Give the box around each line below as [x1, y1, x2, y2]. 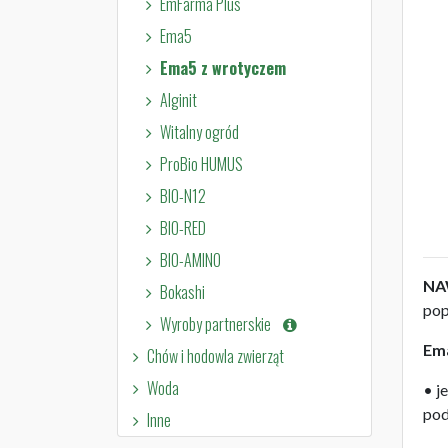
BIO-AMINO [159, 247, 221, 272]
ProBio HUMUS [159, 151, 243, 176]
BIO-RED [159, 215, 206, 240]
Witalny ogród [159, 119, 239, 144]
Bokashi [159, 279, 205, 304]
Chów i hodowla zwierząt [146, 343, 284, 368]
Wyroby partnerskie [159, 311, 280, 336]
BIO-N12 [159, 183, 206, 208]
